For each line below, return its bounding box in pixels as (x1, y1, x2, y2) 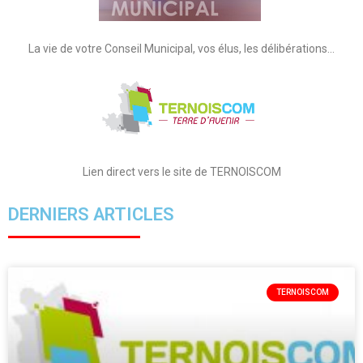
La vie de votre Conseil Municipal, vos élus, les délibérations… (28, 42, 335, 55)
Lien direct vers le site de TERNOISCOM (82, 165, 281, 179)
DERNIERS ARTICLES (8, 204, 174, 225)
